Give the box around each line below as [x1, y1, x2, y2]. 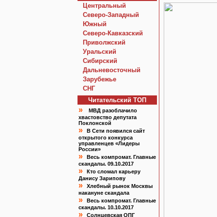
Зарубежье [83, 76, 116, 83]
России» [78, 146, 101, 152]
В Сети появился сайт [87, 128, 145, 134]
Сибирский [83, 57, 117, 64]
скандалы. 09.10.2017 [78, 161, 134, 167]
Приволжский [83, 39, 125, 46]
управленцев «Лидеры [78, 140, 139, 146]
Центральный [83, 2, 126, 9]
